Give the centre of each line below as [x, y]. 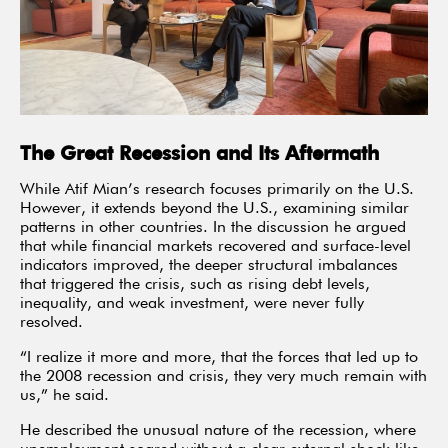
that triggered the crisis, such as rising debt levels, [195, 285]
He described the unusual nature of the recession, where [218, 431]
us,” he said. [64, 396]
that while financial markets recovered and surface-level [215, 247]
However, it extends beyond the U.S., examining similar [214, 209]
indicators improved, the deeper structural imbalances [209, 266]
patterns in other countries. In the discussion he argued [213, 228]
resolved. [51, 323]
